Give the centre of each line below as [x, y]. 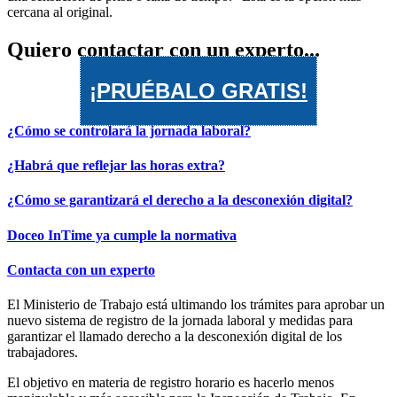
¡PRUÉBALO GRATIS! [198, 91]
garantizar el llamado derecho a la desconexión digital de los [175, 337]
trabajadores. [43, 353]
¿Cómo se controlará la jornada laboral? [129, 130]
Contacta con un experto [81, 269]
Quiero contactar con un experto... [163, 49]
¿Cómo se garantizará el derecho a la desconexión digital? [180, 200]
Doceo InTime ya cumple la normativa [122, 235]
